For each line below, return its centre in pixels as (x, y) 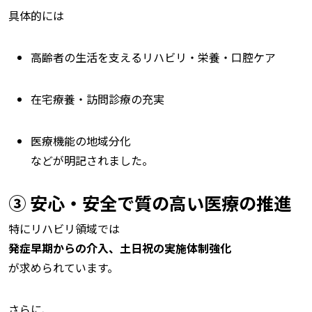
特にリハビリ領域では (64, 228)
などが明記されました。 (92, 160)
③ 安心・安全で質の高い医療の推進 (150, 203)
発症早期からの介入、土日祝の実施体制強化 (120, 248)
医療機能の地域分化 (81, 141)
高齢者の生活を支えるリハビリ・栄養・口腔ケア (153, 57)
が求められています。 (63, 267)
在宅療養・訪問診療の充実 (97, 99)
